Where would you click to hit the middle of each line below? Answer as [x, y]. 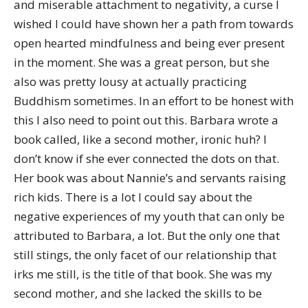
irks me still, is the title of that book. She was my [143, 274]
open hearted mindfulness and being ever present [149, 43]
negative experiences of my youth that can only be [149, 216]
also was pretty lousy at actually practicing [130, 81]
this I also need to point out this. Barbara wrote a [146, 120]
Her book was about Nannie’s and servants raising [150, 178]
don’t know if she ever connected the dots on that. [146, 158]
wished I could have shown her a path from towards [154, 24]
